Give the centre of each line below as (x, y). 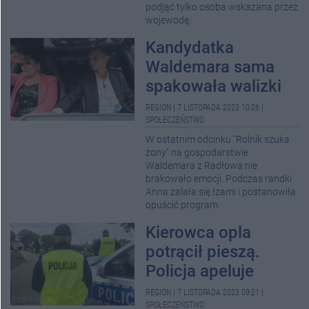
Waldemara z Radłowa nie (201, 166)
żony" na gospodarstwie (197, 153)
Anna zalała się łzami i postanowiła (221, 192)
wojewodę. (168, 20)
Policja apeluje (200, 271)
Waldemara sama (210, 67)
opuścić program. (183, 205)
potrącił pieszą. (203, 252)
